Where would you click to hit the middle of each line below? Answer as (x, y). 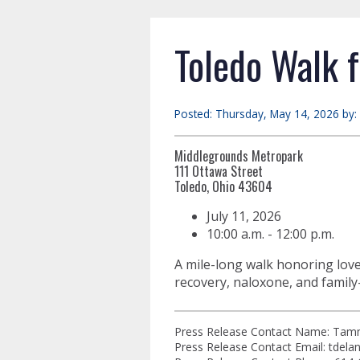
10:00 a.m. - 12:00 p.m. (270, 234)
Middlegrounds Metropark (239, 156)
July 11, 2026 (244, 216)
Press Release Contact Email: (252, 347)
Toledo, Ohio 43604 (223, 186)
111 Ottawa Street (219, 171)
